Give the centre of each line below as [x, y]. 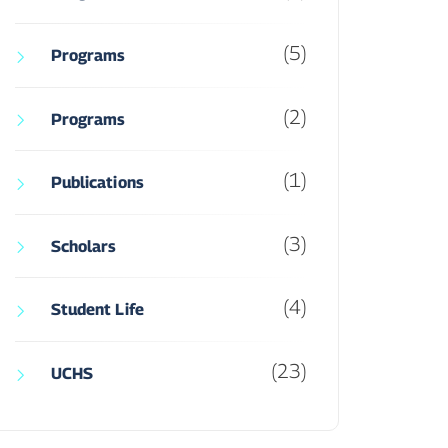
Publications [97, 183]
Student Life [97, 310]
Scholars [83, 246]
